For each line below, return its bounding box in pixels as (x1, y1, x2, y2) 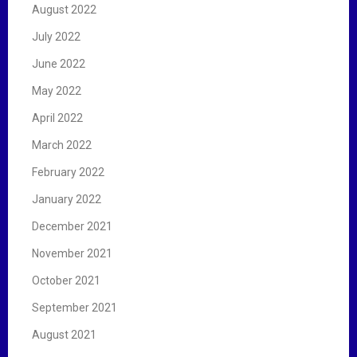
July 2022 (32, 29, 80, 43)
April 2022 (32, 111, 83, 124)
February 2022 (32, 165, 104, 178)
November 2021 (32, 246, 112, 260)
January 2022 (32, 192, 101, 206)
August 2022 (32, 2, 96, 16)
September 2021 (32, 300, 117, 314)
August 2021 (32, 328, 96, 341)
